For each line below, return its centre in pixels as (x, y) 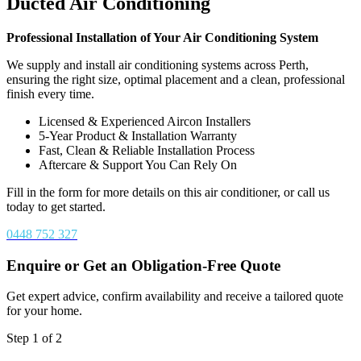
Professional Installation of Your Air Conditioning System (162, 37)
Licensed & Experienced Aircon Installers (145, 121)
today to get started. (56, 206)
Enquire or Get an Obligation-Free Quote (143, 265)
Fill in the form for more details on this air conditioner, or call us (168, 192)
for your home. (44, 311)
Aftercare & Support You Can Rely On (138, 164)
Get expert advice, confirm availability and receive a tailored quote (175, 297)
